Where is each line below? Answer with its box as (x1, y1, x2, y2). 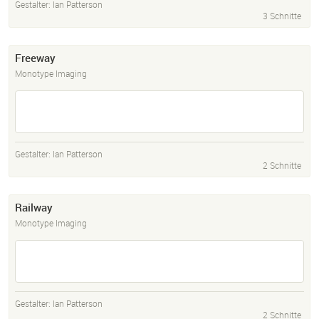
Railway (15, 200, 53, 215)
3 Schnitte (263, 10, 301, 22)
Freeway (15, 51, 56, 66)
